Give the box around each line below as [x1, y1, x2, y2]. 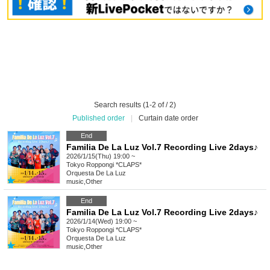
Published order [72, 114, 125, 123]
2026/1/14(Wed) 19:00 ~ [66, 218, 137, 225]
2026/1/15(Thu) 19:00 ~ [66, 152, 135, 160]
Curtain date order [138, 114, 198, 123]
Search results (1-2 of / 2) [94, 101, 176, 110]
